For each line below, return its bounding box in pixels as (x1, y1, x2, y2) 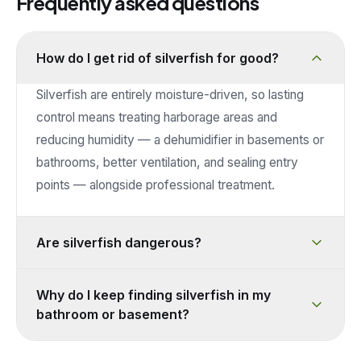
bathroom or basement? (36, 306, 189, 322)
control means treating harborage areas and (36, 110, 277, 125)
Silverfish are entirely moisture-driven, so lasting (36, 87, 304, 102)
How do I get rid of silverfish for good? (36, 50, 279, 66)
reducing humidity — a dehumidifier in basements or (36, 132, 324, 147)
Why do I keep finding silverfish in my (36, 287, 271, 303)
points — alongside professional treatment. (36, 177, 275, 193)
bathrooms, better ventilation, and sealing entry (36, 155, 298, 170)
